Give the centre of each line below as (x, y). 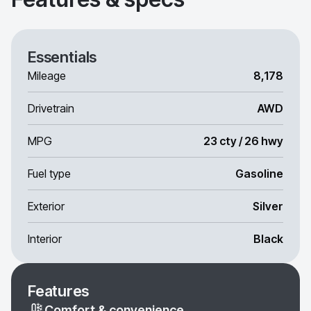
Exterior (46, 207)
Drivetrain (51, 109)
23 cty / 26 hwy (243, 141)
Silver (268, 207)
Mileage (47, 76)
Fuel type (49, 174)
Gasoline (259, 174)
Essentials (62, 57)
